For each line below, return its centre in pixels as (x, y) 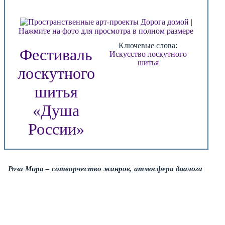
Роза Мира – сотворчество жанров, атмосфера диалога (105, 168)
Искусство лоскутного (148, 54)
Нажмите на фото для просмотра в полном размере (106, 31)
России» (56, 129)
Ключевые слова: (148, 45)
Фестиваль (56, 55)
